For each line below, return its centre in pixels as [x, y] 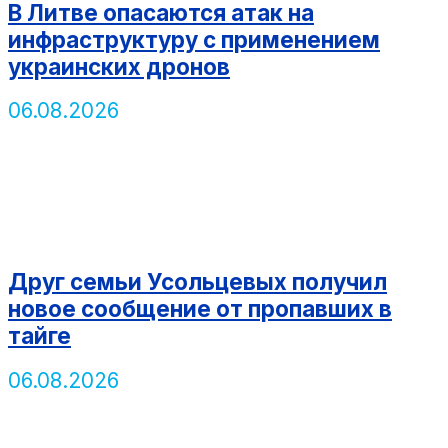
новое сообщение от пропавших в [200, 308]
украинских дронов [119, 66]
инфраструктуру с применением [194, 39]
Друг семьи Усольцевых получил [197, 281]
